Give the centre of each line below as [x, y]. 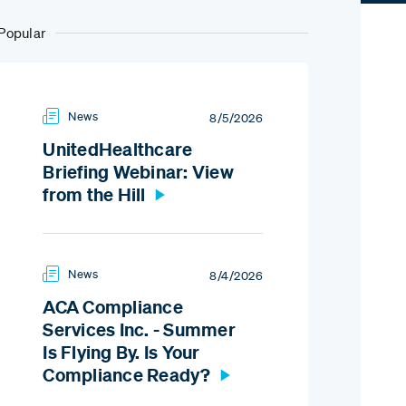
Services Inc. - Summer [139, 330]
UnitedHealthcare [118, 150]
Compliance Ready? [127, 375]
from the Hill [94, 195]
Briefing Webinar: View [138, 172]
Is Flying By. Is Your [121, 353]
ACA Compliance [113, 307]
